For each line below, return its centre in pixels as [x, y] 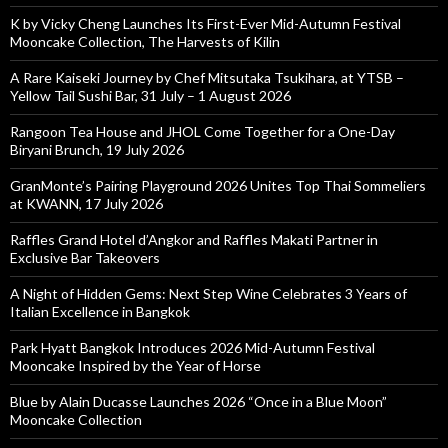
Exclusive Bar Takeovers [85, 257]
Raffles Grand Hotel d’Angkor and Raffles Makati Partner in [194, 239]
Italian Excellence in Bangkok [100, 311]
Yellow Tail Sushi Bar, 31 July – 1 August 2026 [150, 95]
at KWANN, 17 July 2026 [86, 203]
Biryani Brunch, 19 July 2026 [97, 149]
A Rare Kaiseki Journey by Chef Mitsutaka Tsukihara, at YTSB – [207, 77]
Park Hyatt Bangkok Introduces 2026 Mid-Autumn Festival [192, 347]
